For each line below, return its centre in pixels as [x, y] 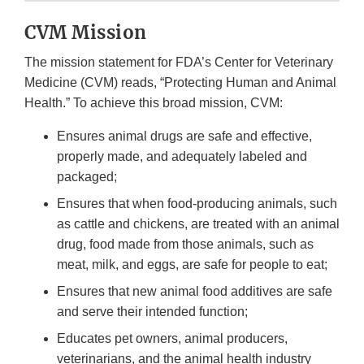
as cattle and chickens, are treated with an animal [198, 224]
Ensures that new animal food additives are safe [195, 292]
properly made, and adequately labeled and [182, 157]
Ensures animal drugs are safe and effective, [184, 136]
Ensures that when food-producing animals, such [197, 204]
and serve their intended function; [152, 312]
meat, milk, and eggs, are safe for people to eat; [192, 265]
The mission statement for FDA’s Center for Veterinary [179, 63]
